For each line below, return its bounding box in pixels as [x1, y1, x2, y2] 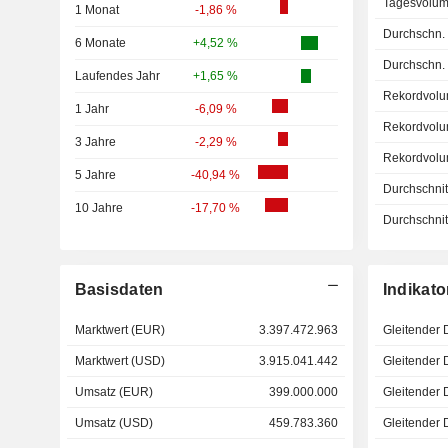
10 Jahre [74, 201, 123, 215]
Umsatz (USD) [74, 416, 153, 430]
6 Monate [74, 36, 126, 50]
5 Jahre [74, 168, 116, 182]
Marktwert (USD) [74, 354, 165, 368]
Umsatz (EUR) [74, 385, 153, 399]
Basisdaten [74, 281, 164, 298]
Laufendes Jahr [74, 69, 160, 83]
